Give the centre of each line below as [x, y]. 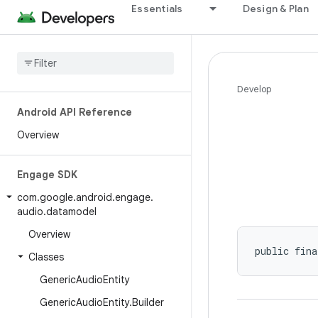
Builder [148, 302]
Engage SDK [47, 175]
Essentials [157, 9]
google [56, 197]
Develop [254, 89]
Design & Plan [275, 9]
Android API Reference [75, 112]
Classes [46, 257]
